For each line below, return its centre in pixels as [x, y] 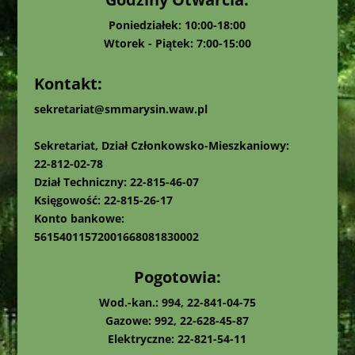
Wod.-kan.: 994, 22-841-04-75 [177, 302]
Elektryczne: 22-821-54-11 [177, 338]
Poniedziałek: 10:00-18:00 [177, 25]
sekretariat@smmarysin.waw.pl [120, 109]
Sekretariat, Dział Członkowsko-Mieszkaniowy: [161, 145]
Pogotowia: [177, 277]
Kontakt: [68, 83]
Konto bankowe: [79, 218]
